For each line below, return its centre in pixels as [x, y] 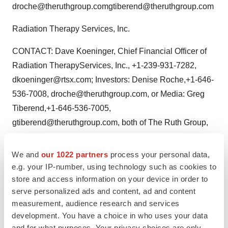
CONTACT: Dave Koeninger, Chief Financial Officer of [109, 51]
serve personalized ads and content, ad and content [104, 191]
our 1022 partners [74, 154]
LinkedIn [52, 209]
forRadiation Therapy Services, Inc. [76, 137]
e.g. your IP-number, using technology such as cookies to [114, 166]
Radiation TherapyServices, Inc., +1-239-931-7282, [104, 65]
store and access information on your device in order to [110, 179]
